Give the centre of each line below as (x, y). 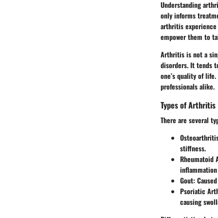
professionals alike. (188, 86)
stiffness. (193, 148)
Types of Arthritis (188, 105)
